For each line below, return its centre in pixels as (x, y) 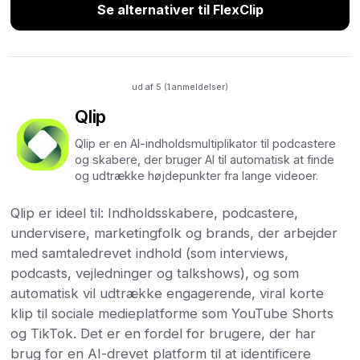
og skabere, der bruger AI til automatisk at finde (205, 159)
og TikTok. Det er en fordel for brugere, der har (164, 333)
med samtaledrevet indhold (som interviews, (150, 253)
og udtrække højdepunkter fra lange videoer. (197, 175)
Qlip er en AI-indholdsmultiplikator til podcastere (206, 143)
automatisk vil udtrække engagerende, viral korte (168, 293)
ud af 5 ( (149, 87)
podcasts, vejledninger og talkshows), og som (155, 273)
